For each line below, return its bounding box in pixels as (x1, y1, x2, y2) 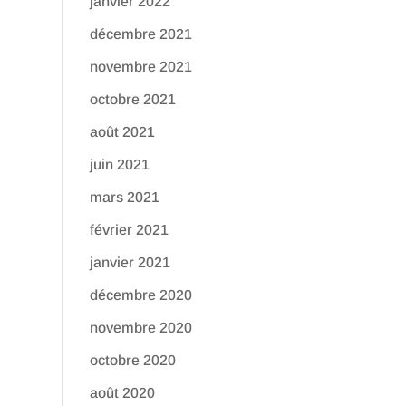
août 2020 (89, 385, 155, 401)
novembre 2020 (89, 320, 192, 335)
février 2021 (89, 222, 169, 237)
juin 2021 (89, 157, 150, 172)
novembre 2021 (89, 59, 192, 74)
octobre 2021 (89, 92, 176, 107)
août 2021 (89, 124, 155, 140)
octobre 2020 (89, 353, 176, 368)
